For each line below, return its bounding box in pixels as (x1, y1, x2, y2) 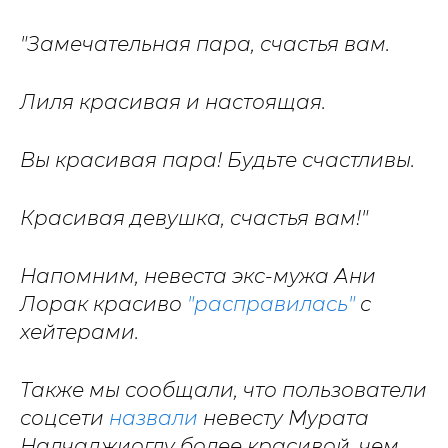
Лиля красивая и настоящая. (20, 90, 326, 114)
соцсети (20, 406, 109, 430)
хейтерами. (20, 320, 139, 344)
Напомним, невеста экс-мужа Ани (20, 264, 376, 288)
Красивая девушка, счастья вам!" (20, 206, 368, 230)
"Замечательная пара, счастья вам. (20, 32, 390, 56)
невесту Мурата (198, 406, 369, 430)
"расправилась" (187, 292, 355, 316)
